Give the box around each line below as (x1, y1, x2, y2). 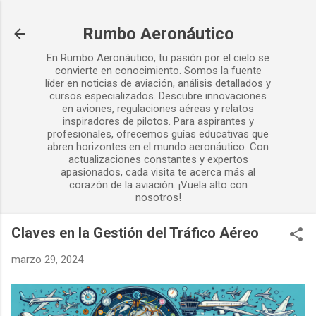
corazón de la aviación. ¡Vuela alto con (68, 178, 248, 191)
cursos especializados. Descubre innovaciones (49, 90, 267, 102)
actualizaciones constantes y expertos (68, 153, 248, 166)
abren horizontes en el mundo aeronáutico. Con (47, 140, 269, 153)
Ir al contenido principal (104, 11, 212, 24)
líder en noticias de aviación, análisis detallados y (45, 77, 271, 90)
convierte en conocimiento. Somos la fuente (54, 64, 262, 77)
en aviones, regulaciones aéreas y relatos (62, 102, 254, 115)
